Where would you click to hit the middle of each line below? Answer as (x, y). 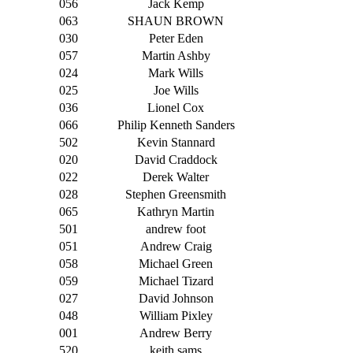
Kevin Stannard (176, 143)
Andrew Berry (176, 333)
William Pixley (176, 316)
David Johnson (176, 299)
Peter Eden (176, 39)
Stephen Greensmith (176, 195)
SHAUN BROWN (176, 21)
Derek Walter (176, 177)
